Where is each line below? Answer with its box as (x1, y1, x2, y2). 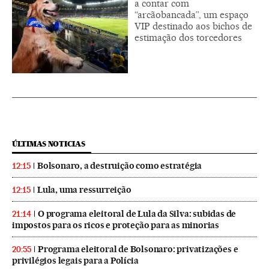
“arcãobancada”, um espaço (134, 8, 249, 20)
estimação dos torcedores (134, 31, 242, 43)
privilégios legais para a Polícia (12, 255, 139, 266)
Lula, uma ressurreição (37, 184, 131, 195)
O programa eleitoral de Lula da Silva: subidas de (38, 208, 237, 219)
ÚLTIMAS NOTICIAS (12, 139, 85, 148)
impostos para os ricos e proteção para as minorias (12, 219, 219, 231)
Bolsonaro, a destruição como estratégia (37, 160, 202, 171)
